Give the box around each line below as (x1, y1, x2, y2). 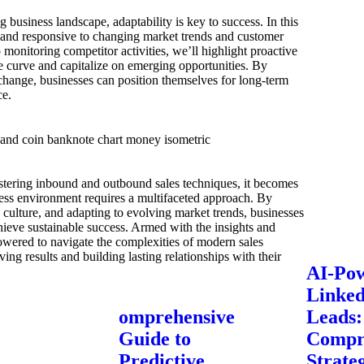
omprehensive (119, 306, 235, 328)
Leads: (306, 306, 362, 328)
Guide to (119, 328, 191, 350)
